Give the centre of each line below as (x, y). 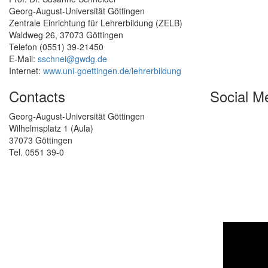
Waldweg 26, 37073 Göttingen (66, 35)
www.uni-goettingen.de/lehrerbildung (112, 71)
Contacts (37, 96)
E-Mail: (23, 59)
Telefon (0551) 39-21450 (56, 47)
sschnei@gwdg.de (72, 59)
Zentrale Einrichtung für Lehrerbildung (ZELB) (96, 23)
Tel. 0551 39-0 (36, 152)
